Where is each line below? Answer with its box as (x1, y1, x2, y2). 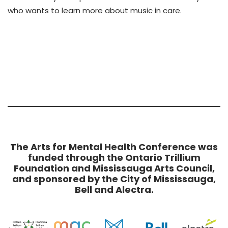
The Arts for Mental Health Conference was (10, 140, 218, 153)
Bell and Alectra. (74, 183, 154, 196)
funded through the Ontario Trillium (27, 151, 201, 164)
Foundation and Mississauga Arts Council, (13, 161, 215, 175)
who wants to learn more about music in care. (8, 5, 182, 16)
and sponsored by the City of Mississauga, (12, 172, 216, 185)
